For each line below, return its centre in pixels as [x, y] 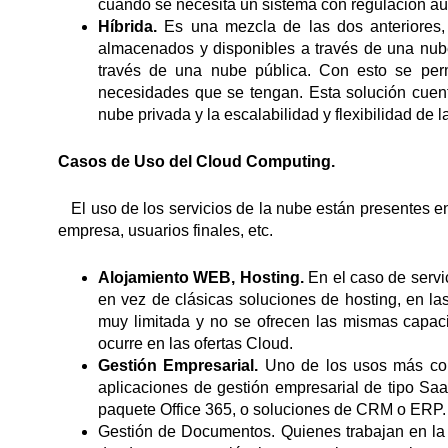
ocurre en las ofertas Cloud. [195, 343]
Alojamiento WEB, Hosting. [203, 277]
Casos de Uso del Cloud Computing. [196, 161]
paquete [129, 409]
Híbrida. [131, 26]
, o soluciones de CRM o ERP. [339, 409]
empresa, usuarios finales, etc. [165, 230]
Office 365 [196, 409]
